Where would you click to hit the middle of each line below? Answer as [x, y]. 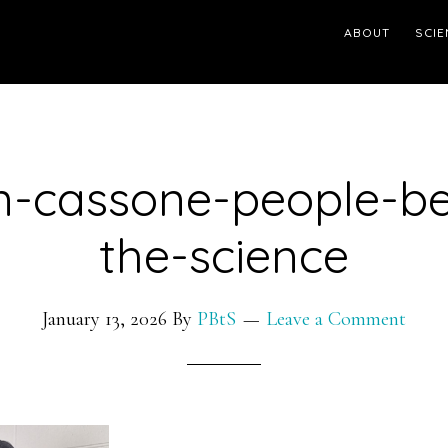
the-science [224, 255]
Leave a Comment [336, 319]
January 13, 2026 [104, 319]
